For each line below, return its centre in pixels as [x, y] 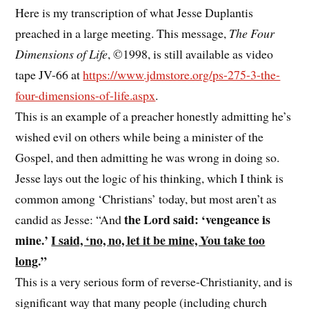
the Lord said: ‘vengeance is [198, 220]
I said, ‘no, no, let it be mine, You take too [158, 240]
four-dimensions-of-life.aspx [86, 96]
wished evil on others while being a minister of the [140, 137]
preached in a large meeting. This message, [122, 33]
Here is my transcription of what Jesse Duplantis [134, 13]
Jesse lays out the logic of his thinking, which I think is [150, 178]
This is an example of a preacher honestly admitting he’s [153, 116]
